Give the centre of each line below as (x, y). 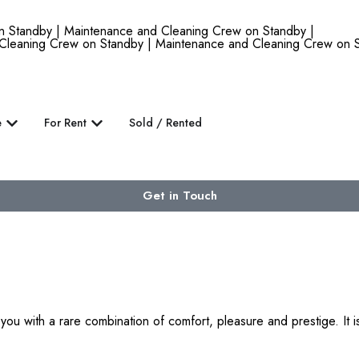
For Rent (65, 123)
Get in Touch (179, 196)
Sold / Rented (165, 123)
